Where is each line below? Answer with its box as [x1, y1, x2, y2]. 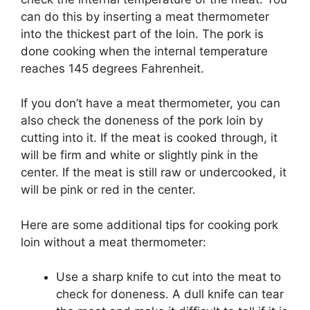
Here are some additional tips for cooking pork [21, 217, 278, 232]
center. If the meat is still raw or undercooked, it [21, 165, 286, 180]
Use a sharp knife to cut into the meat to [56, 270, 281, 284]
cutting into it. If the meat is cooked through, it [21, 131, 277, 145]
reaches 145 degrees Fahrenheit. [21, 61, 204, 75]
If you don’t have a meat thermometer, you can [21, 96, 280, 111]
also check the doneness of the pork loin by [21, 113, 263, 128]
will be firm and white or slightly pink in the [21, 148, 258, 163]
